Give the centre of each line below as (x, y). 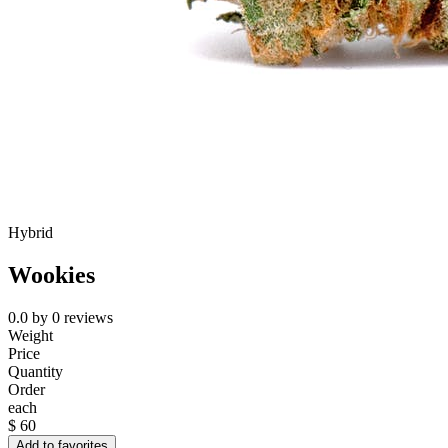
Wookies (51, 275)
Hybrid (30, 233)
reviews (88, 318)
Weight (30, 336)
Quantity (35, 372)
